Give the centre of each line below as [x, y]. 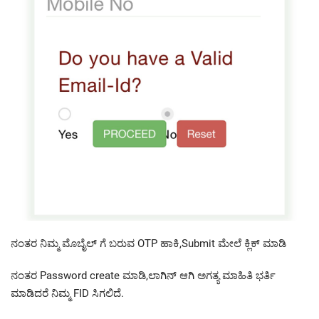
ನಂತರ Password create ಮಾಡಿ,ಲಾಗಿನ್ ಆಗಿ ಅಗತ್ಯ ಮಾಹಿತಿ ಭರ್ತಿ [143, 276]
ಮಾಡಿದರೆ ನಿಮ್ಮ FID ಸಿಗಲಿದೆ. [67, 294]
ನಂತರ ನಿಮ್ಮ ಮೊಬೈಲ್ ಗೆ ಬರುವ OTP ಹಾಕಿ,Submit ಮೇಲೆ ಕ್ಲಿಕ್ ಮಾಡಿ [148, 244]
